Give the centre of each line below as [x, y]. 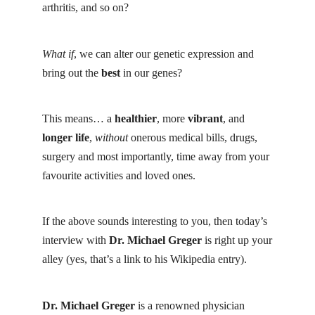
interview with [76, 240]
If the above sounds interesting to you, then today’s [155, 221]
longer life [66, 137]
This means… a [78, 118]
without [111, 137]
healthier [136, 118]
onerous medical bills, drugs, [193, 137]
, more [172, 118]
